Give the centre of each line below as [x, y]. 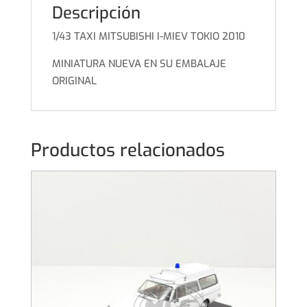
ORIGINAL [74, 81]
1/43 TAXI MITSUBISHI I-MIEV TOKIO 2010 [148, 37]
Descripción [96, 13]
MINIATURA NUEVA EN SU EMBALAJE [139, 64]
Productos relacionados [127, 151]
